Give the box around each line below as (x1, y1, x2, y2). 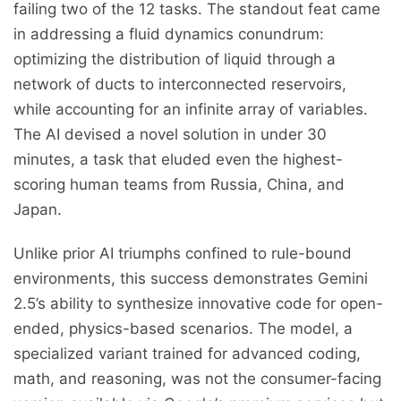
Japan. (13, 200, 62, 219)
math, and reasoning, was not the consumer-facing (13, 370, 381, 388)
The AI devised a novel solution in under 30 (13, 125, 327, 144)
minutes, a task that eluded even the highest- (13, 150, 343, 169)
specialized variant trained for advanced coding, (13, 345, 361, 363)
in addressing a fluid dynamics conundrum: (13, 25, 324, 44)
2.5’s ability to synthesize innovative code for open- (13, 294, 383, 313)
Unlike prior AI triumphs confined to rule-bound (13, 244, 352, 263)
